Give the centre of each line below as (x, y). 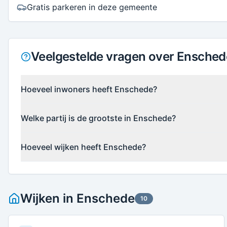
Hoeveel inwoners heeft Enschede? (89, 89)
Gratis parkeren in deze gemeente (92, 7)
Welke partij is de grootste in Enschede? (98, 118)
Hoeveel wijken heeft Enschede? (83, 147)
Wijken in (48, 198)
